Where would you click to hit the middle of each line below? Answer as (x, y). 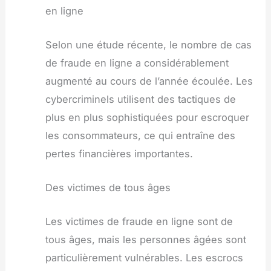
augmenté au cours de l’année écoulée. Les (149, 81)
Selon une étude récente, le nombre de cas (148, 44)
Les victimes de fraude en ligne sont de (139, 222)
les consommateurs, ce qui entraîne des (140, 135)
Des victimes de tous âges (108, 188)
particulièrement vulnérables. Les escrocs (144, 258)
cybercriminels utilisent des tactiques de (140, 99)
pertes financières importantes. (119, 153)
